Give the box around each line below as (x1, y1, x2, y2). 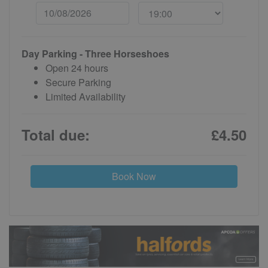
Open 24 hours (45, 60, 108, 75)
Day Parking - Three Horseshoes (22, 46, 169, 60)
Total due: (22, 124, 90, 145)
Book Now (112, 169, 156, 183)
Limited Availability (45, 89, 126, 103)
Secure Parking (45, 75, 111, 89)
